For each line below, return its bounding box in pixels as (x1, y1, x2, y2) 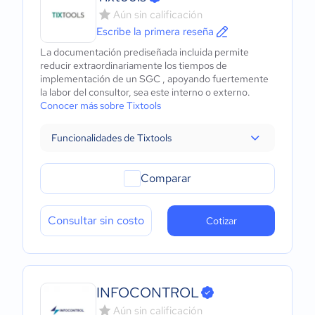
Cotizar (205, 214, 237, 227)
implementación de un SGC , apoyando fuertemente (40, 72, 269, 85)
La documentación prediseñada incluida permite (40, 46, 249, 58)
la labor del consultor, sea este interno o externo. (40, 86, 250, 98)
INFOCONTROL (96, 283, 199, 302)
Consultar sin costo (48, 213, 144, 228)
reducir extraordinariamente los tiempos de (40, 59, 227, 72)
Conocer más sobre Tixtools (40, 99, 161, 112)
